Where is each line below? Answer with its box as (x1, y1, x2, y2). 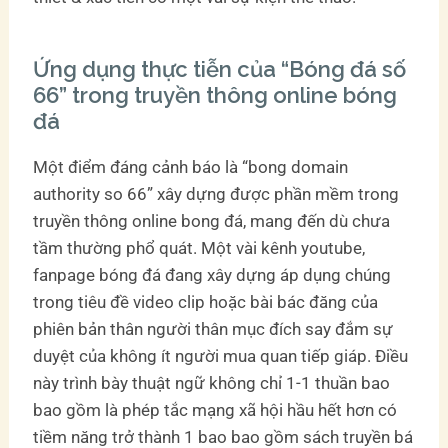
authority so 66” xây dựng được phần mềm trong (33, 183, 400, 204)
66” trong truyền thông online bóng (33, 81, 398, 108)
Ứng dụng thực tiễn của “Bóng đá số (33, 55, 407, 82)
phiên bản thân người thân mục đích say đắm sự (33, 318, 394, 339)
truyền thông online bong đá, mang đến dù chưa (33, 210, 391, 231)
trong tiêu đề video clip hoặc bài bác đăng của (33, 291, 379, 312)
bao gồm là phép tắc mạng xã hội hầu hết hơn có (33, 399, 398, 420)
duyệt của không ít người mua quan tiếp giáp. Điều (33, 345, 409, 366)
